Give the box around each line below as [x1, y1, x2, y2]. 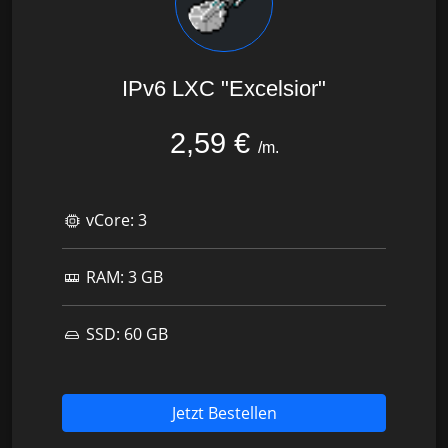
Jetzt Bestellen [171, 401, 277, 424]
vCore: [82, 208, 138, 231]
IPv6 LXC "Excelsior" [122, 75, 326, 101]
